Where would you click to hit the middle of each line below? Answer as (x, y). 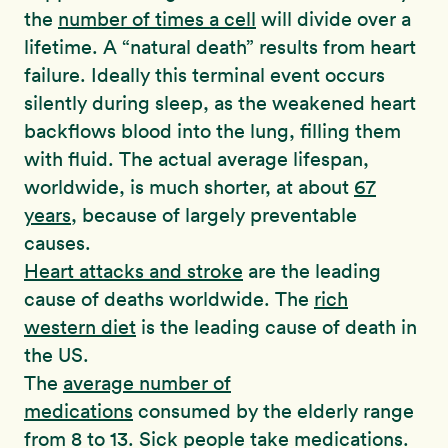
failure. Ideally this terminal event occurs (204, 75)
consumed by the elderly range (273, 411)
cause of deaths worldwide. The (169, 299)
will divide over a (333, 19)
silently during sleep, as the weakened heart (220, 103)
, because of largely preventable (214, 215)
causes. (57, 243)
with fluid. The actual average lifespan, (196, 159)
